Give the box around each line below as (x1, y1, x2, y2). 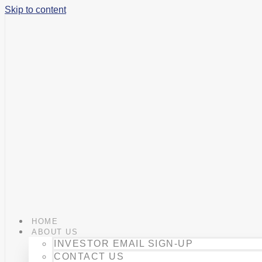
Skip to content (5, 5, 66, 15)
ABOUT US (32, 227, 78, 236)
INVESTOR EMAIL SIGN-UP (54, 239, 193, 249)
